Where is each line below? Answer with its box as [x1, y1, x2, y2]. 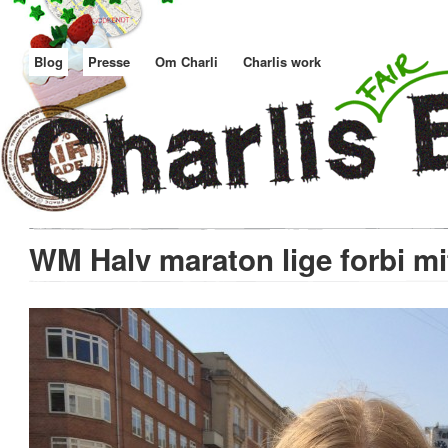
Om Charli [155, 52, 218, 71]
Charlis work [243, 52, 321, 71]
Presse [88, 52, 130, 71]
